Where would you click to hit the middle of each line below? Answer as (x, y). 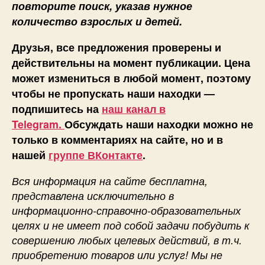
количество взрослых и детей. (97, 22)
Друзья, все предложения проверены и (117, 48)
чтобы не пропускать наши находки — (113, 94)
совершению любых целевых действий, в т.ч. (127, 240)
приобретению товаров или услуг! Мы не (117, 255)
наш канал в (134, 109)
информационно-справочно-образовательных (126, 211)
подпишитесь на (57, 109)
